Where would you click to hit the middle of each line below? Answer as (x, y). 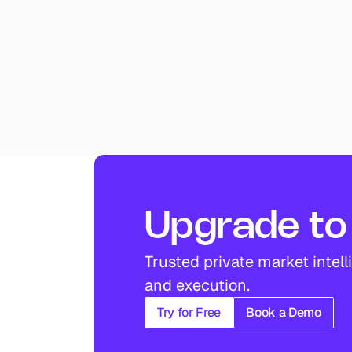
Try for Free (189, 312)
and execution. (197, 285)
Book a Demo (284, 312)
